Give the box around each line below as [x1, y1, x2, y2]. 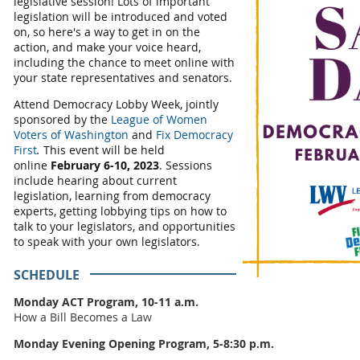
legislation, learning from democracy [14, 188, 211, 203]
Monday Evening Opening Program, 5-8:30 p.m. [14, 336, 274, 352]
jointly [186, 96, 219, 112]
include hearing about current [14, 173, 177, 188]
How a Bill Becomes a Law [14, 309, 152, 325]
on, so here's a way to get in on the [14, 24, 200, 39]
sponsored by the [14, 112, 111, 127]
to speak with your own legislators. [14, 234, 200, 249]
